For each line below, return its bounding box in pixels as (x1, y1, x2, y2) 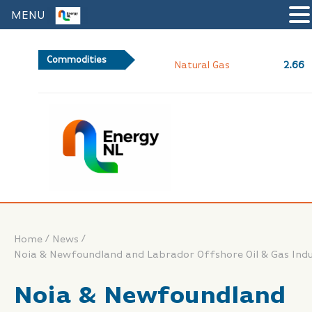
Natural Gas (173, 61, 230, 70)
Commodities (47, 55, 107, 65)
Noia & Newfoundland (14, 284, 286, 309)
